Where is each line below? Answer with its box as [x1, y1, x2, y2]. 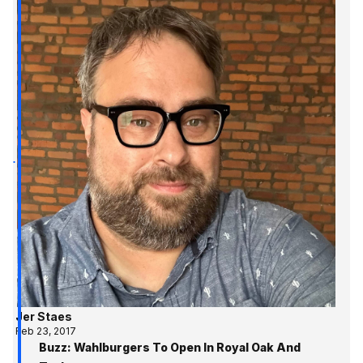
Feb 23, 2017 [15, 324, 77, 337]
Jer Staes [15, 309, 73, 323]
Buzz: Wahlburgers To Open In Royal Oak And [39, 340, 301, 354]
